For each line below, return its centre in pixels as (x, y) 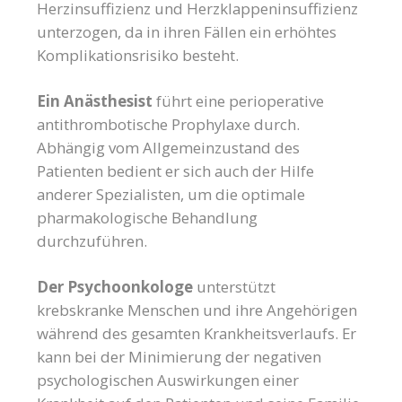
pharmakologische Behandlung (148, 218)
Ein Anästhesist (95, 101)
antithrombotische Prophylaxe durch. (169, 125)
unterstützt (236, 287)
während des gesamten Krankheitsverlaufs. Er (197, 334)
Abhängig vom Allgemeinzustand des (169, 148)
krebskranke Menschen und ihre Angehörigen (197, 310)
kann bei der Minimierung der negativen (179, 357)
